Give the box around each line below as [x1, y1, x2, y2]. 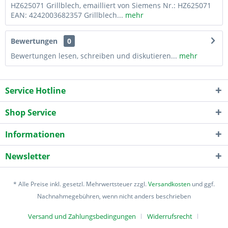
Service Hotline [5, 84, 66, 96]
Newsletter [5, 150, 50, 162]
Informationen [5, 128, 65, 140]
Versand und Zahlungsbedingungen [28, 211, 136, 221]
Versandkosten [148, 179, 190, 188]
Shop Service [5, 106, 56, 118]
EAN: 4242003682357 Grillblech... [11, 10, 123, 20]
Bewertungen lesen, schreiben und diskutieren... [11, 50, 177, 61]
